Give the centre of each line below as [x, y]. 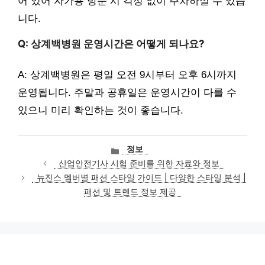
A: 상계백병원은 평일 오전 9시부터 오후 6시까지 [127, 75]
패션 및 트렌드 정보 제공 [130, 192]
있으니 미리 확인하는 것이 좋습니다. [101, 111]
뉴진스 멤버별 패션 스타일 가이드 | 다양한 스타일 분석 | [141, 178]
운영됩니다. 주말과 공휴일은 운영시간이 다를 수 [127, 93]
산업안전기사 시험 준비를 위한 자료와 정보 [139, 164]
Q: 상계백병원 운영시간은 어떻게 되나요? [111, 43]
